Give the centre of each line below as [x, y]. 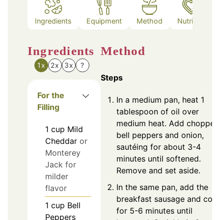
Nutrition [191, 21]
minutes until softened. [159, 158]
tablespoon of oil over [158, 111]
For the [51, 96]
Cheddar [61, 141]
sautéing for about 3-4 [159, 147]
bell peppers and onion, [160, 135]
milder [57, 177]
